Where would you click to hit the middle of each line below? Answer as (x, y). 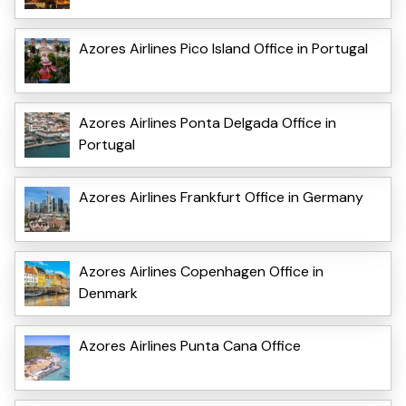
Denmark (108, 293)
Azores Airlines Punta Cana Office (190, 345)
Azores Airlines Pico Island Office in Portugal (223, 48)
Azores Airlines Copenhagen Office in (201, 271)
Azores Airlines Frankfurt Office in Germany (221, 197)
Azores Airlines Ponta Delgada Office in (208, 122)
